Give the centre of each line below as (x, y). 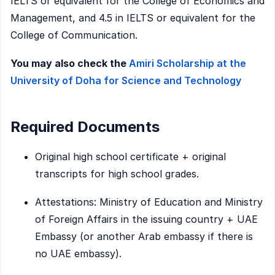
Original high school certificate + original (130, 157)
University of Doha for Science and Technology (126, 80)
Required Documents (85, 126)
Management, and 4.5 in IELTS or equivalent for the (133, 18)
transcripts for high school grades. (117, 174)
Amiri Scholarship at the (188, 63)
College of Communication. (74, 35)
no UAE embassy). (78, 253)
